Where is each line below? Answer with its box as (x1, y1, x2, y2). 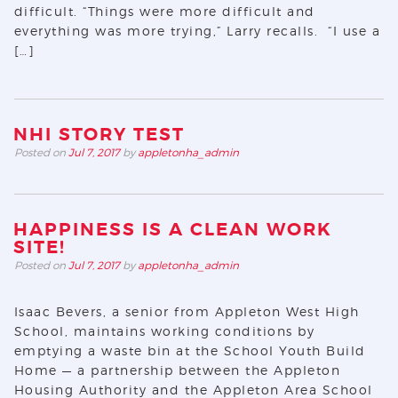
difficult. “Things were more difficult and (13, 4, 315, 19)
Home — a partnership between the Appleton (13, 362, 341, 378)
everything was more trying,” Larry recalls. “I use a (13, 23, 381, 38)
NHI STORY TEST (12, 123, 185, 146)
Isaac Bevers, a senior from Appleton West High (13, 304, 360, 319)
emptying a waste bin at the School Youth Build (13, 343, 366, 358)
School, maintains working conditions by (13, 323, 315, 338)
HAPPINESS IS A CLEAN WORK (12, 219, 332, 241)
